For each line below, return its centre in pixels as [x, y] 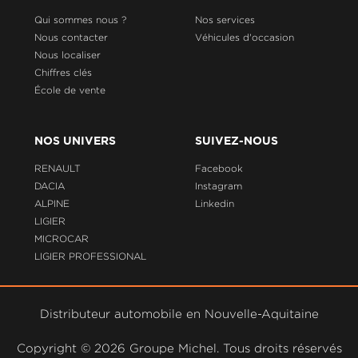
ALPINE [52, 204]
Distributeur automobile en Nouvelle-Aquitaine [179, 313]
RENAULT [57, 169]
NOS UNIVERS [75, 142]
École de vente [70, 89]
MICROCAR [61, 239]
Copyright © [55, 348]
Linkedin [215, 204]
